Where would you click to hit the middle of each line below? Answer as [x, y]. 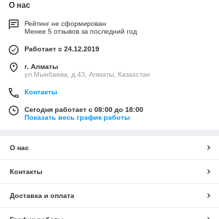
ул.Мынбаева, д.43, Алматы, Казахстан [87, 75]
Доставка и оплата [42, 196]
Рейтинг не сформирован [65, 24]
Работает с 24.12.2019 [62, 49]
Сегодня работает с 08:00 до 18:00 [84, 110]
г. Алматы [41, 67]
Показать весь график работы [77, 118]
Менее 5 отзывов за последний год [81, 32]
